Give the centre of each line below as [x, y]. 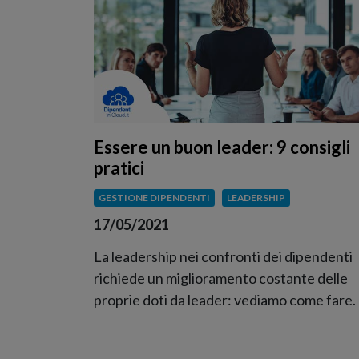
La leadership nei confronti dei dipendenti [223, 256]
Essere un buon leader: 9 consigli [222, 147]
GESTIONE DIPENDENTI [154, 198]
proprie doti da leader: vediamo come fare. [225, 299]
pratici [119, 168]
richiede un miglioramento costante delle [221, 278]
